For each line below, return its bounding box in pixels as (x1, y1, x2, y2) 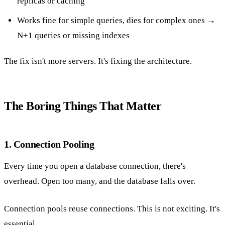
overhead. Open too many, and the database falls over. (4, 176, 195, 186)
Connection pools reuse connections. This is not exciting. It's (4, 204, 220, 214)
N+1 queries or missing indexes (17, 30, 130, 40)
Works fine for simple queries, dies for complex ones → (17, 15, 215, 25)
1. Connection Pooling (4, 138, 94, 150)
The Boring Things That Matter (4, 99, 162, 113)
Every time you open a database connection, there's (4, 161, 186, 171)
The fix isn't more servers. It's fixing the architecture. (4, 56, 192, 66)
